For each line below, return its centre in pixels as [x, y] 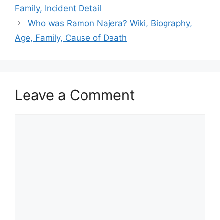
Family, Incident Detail [58, 8]
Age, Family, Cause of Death [71, 38]
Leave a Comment [75, 95]
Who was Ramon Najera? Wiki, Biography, [110, 23]
